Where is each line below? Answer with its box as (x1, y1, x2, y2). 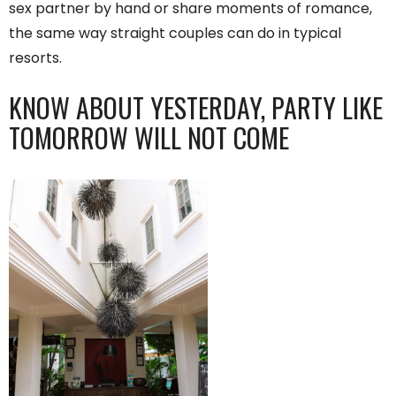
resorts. (9, 47, 62, 68)
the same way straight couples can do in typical (9, 22, 341, 43)
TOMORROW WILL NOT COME (9, 117, 289, 157)
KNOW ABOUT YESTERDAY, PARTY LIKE (9, 87, 383, 127)
